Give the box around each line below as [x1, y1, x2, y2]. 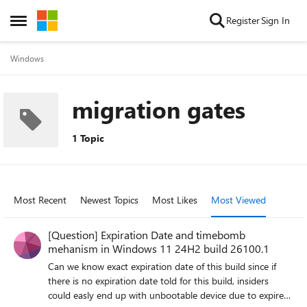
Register [226, 14, 260, 27]
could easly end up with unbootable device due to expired [48, 288, 289, 302]
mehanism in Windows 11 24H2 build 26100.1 [48, 241, 269, 256]
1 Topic [72, 132, 104, 145]
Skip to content [51, 14, 114, 27]
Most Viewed [211, 193, 266, 206]
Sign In [261, 14, 290, 27]
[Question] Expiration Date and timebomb [48, 228, 245, 242]
